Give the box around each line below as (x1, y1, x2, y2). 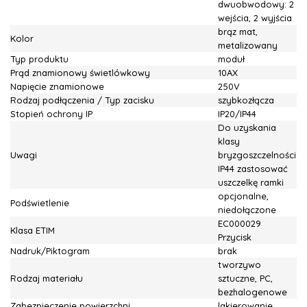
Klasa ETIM (10, 225, 55, 236)
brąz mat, (218, 26, 258, 37)
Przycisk (218, 232, 251, 243)
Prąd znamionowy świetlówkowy (10, 67, 150, 78)
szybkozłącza (218, 95, 274, 106)
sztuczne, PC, (218, 273, 273, 284)
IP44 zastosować (218, 163, 288, 174)
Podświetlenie (10, 197, 69, 208)
